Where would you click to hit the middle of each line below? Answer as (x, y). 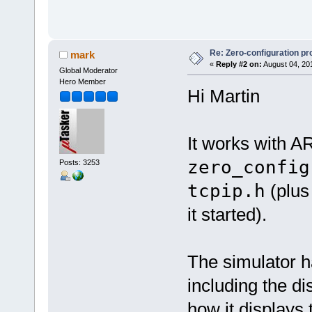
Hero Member (82, 81)
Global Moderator (88, 70)
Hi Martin (223, 96)
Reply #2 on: (239, 64)
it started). (227, 214)
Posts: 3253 (79, 163)
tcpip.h (226, 190)
